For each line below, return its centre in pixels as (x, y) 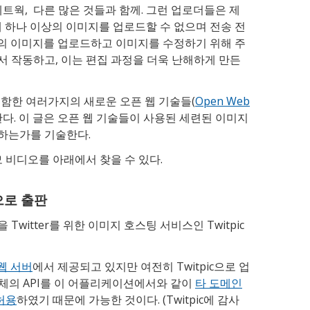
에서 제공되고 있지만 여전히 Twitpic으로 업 (141, 267)
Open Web (222, 101)
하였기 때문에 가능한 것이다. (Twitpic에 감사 (128, 300)
